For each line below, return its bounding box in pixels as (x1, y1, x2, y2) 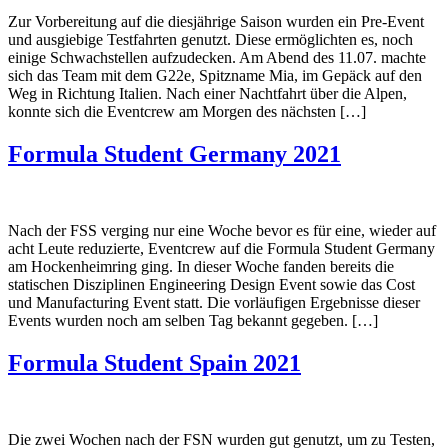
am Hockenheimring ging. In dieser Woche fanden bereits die (8, 258, 394, 276)
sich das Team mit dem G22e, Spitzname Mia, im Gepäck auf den (8, 67, 422, 85)
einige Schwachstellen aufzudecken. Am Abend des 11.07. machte (8, 49, 426, 67)
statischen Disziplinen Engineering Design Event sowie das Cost (8, 276, 415, 294)
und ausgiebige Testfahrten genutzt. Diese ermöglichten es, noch (8, 31, 413, 49)
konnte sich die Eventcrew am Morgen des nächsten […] (8, 103, 366, 121)
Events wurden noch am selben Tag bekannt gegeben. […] (8, 312, 378, 330)
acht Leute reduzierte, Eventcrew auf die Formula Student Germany (8, 240, 435, 258)
